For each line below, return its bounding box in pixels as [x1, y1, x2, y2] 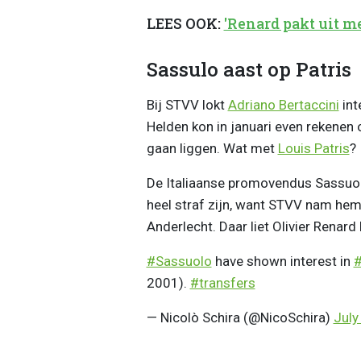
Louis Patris [277, 139, 350, 156]
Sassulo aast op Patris [146, 56, 351, 82]
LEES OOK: [146, 15, 224, 34]
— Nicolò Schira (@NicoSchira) [146, 309, 334, 326]
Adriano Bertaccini [227, 96, 339, 113]
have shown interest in [211, 252, 354, 269]
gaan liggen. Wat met [146, 139, 278, 156]
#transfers [189, 274, 255, 291]
